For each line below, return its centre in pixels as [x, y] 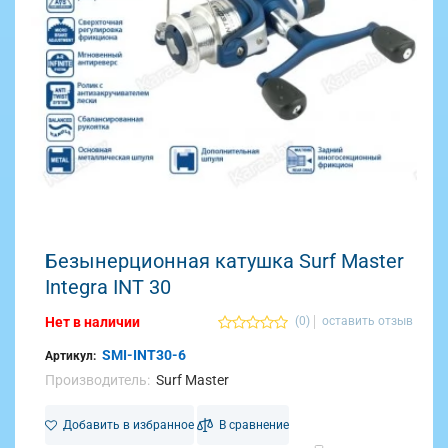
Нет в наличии [93, 322]
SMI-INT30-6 [144, 355]
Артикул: [71, 356]
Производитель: [98, 380]
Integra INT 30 [108, 287]
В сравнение [251, 424]
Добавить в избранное [126, 424]
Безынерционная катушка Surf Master [225, 261]
